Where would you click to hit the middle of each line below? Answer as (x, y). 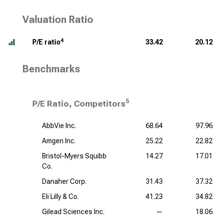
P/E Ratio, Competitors (79, 104)
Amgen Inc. (59, 141)
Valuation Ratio (58, 20)
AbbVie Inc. (59, 126)
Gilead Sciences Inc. (73, 212)
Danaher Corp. (64, 181)
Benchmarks (51, 69)
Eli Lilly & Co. (60, 197)
